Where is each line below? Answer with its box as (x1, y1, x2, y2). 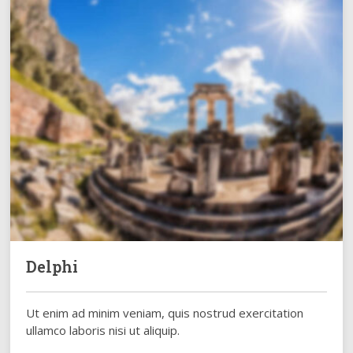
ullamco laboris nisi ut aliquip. (26, 322, 180, 339)
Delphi (26, 256, 79, 277)
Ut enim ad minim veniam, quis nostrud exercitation (26, 305, 304, 321)
